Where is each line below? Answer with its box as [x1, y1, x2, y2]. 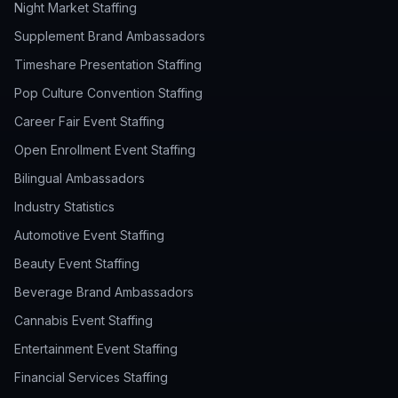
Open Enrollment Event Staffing [14, 142, 195, 157]
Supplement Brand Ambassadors [14, 28, 205, 44]
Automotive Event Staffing [14, 227, 164, 243]
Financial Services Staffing [14, 370, 168, 385]
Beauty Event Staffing [14, 256, 139, 271]
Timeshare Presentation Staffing [14, 57, 202, 72]
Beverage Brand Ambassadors [14, 284, 194, 299]
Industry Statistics [14, 199, 115, 214]
